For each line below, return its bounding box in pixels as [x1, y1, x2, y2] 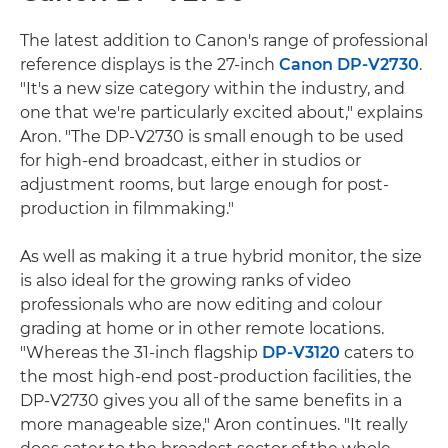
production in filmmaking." [20, 198, 234, 218]
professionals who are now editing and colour [20, 294, 382, 314]
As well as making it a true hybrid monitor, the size [20, 246, 422, 266]
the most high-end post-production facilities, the [20, 366, 412, 386]
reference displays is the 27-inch [20, 54, 279, 74]
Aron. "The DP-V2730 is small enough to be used [20, 126, 404, 146]
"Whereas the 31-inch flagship [20, 342, 262, 362]
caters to [340, 342, 414, 362]
